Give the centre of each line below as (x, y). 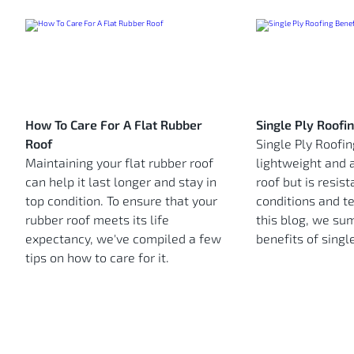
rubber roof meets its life (97, 219)
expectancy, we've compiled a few (123, 238)
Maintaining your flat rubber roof (119, 162)
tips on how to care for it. (97, 257)
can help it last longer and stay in (121, 181)
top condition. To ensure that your (121, 200)
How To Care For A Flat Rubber (114, 124)
